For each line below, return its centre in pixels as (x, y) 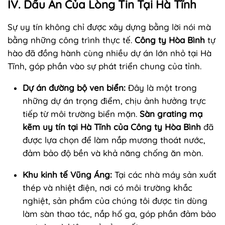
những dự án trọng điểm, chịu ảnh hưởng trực (114, 100)
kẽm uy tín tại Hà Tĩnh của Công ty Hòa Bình (112, 127)
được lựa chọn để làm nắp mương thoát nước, (114, 140)
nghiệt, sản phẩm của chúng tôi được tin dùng (115, 200)
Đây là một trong (161, 87)
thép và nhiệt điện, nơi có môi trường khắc (107, 187)
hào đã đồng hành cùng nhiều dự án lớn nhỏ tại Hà (109, 53)
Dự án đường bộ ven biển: (74, 87)
